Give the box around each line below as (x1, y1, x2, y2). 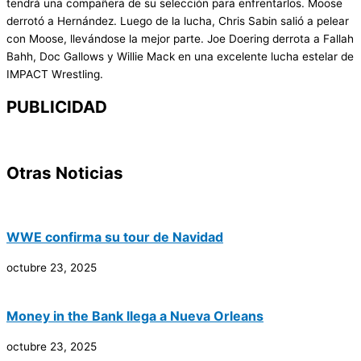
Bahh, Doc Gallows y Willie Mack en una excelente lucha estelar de (6, 50, 354, 64)
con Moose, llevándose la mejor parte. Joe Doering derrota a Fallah (6, 32, 354, 46)
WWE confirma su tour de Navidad (6, 229, 223, 246)
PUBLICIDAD (6, 97, 107, 118)
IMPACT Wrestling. (6, 68, 103, 81)
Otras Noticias (6, 163, 123, 184)
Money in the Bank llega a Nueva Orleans (6, 308, 263, 325)
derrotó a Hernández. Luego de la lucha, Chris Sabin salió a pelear (6, 15, 349, 28)
